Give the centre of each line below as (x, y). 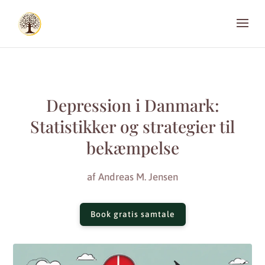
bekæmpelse (132, 148)
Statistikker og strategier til (132, 126)
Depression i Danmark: (132, 105)
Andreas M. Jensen (138, 177)
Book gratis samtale (132, 214)
